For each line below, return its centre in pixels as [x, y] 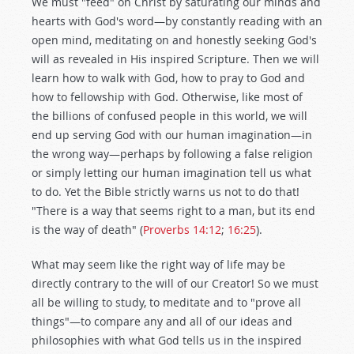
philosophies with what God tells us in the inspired [167, 340]
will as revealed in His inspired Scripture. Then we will [175, 59]
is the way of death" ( [87, 230]
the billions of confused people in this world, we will [169, 116]
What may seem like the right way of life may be [158, 264]
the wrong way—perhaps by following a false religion [172, 154]
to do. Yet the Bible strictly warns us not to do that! [166, 192]
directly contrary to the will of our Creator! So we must [175, 283]
